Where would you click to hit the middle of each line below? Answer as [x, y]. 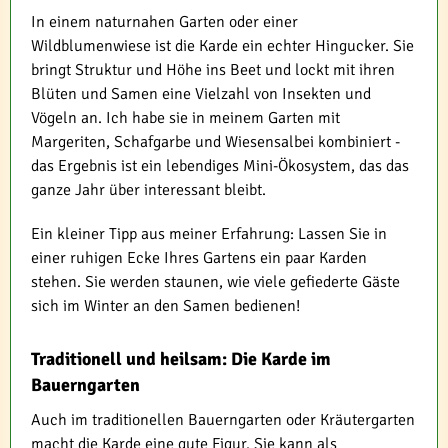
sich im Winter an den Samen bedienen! [165, 305]
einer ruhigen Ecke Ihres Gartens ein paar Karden [199, 257]
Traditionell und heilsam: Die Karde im [181, 358]
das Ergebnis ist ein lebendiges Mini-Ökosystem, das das [220, 165]
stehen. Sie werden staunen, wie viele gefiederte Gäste [215, 281]
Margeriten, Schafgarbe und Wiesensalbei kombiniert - [215, 141]
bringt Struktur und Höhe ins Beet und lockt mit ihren [213, 69]
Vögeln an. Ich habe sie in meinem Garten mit [185, 117]
